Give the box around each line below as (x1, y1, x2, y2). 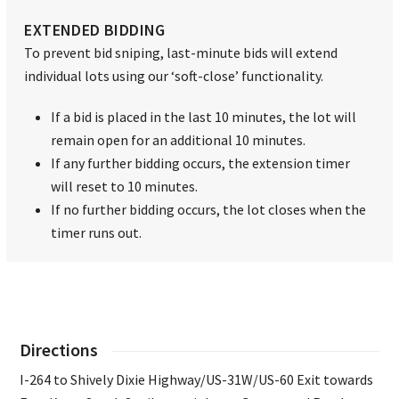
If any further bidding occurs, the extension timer (51, 154, 351, 173)
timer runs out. (51, 224, 142, 242)
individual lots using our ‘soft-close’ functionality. (24, 67, 324, 85)
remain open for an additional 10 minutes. (51, 131, 306, 150)
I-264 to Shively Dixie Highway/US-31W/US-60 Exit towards (20, 370, 374, 389)
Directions (20, 339, 99, 362)
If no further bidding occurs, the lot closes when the (51, 200, 367, 219)
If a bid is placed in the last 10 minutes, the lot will (51, 108, 357, 126)
